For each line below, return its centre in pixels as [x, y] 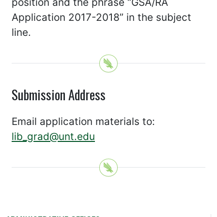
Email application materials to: [83, 121]
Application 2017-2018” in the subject [101, 17]
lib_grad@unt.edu [53, 136]
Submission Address [59, 94]
